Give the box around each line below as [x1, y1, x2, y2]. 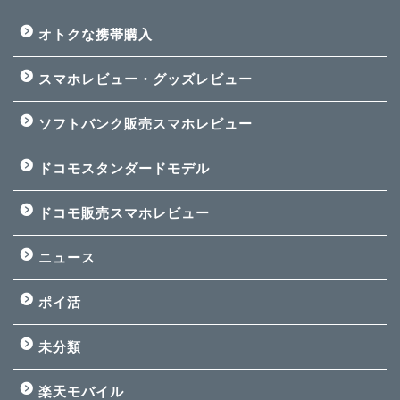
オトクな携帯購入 [38, 27, 153, 43]
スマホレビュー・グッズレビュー [38, 71, 253, 87]
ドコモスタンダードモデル [38, 161, 210, 177]
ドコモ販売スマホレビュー [38, 205, 210, 221]
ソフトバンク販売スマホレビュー [38, 116, 253, 132]
